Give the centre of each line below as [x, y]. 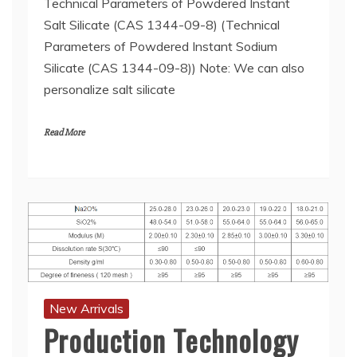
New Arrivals [86, 309]
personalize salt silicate [110, 89]
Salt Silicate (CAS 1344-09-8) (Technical [162, 24]
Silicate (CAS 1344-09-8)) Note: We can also [174, 67]
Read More [64, 132]
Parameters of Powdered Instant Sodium [161, 46]
